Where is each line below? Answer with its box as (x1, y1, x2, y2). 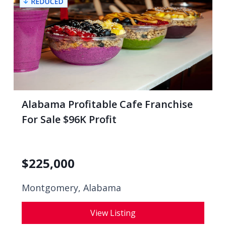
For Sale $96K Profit (22, 112, 117, 126)
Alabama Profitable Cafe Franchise (22, 97, 193, 111)
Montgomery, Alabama (22, 182, 121, 194)
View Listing (90, 207, 136, 218)
